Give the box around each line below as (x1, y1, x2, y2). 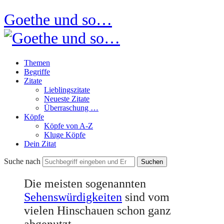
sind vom (122, 190, 169, 203)
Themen (24, 58, 50, 67)
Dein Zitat (24, 139, 56, 148)
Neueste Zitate (44, 94, 89, 103)
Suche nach (4, 156, 42, 165)
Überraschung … (44, 103, 98, 112)
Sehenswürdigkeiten (24, 190, 122, 203)
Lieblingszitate (44, 85, 90, 94)
